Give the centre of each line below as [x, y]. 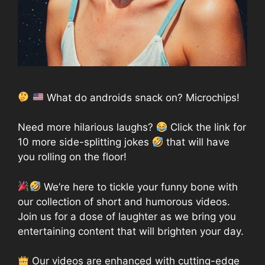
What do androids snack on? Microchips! [141, 97]
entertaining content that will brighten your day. [131, 231]
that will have [197, 142]
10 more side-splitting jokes [85, 142]
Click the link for [207, 127]
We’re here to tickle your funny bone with [139, 187]
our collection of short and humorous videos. [124, 201]
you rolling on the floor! [72, 157]
